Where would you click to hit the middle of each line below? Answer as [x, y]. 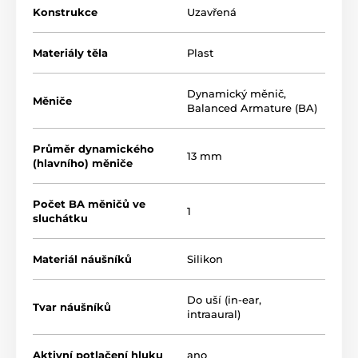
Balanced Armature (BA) [252, 107]
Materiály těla [70, 52]
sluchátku [60, 218]
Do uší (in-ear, [224, 299]
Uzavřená [212, 12]
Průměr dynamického [93, 148]
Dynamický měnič [235, 93]
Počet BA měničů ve [89, 203]
